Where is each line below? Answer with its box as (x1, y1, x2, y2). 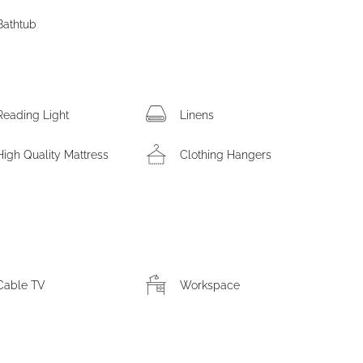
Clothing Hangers (179, 148, 271, 161)
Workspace (179, 279, 240, 292)
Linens (179, 109, 214, 122)
